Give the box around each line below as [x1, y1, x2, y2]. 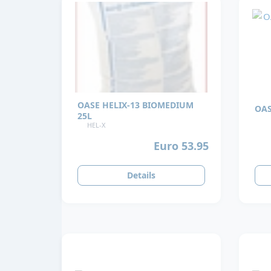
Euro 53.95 [154, 138, 209, 153]
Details [126, 169, 155, 181]
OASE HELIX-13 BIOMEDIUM [77, 99, 194, 111]
